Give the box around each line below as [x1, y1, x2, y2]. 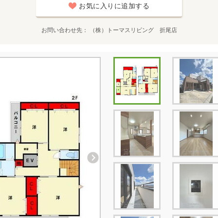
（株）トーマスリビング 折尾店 [89, 27, 177, 34]
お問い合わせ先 [41, 27, 82, 34]
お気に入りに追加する [79, 2, 149, 10]
